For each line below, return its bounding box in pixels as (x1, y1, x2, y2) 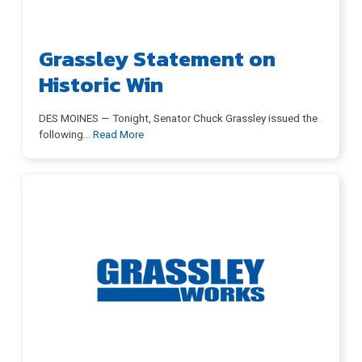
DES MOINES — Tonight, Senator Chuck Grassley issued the (39, 112, 318, 125)
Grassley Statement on (39, 42, 276, 76)
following (39, 128, 83, 141)
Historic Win (39, 68, 163, 102)
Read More (93, 128, 144, 141)
